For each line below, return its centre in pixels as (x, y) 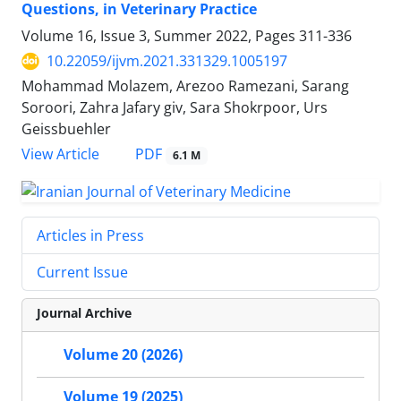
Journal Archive (84, 313)
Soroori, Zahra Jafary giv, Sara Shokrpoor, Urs (175, 108)
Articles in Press (90, 235)
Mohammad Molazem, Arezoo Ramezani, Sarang (185, 86)
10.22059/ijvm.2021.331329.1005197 (167, 61)
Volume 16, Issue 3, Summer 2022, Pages (160, 36)
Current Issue (82, 272)
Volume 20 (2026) (123, 355)
